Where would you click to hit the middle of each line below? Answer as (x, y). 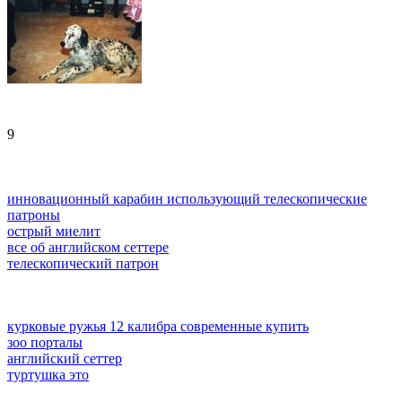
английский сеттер (65, 359)
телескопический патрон (83, 264)
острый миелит (54, 232)
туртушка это (48, 375)
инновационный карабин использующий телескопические (187, 199)
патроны (34, 215)
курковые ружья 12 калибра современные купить (158, 327)
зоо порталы (45, 343)
